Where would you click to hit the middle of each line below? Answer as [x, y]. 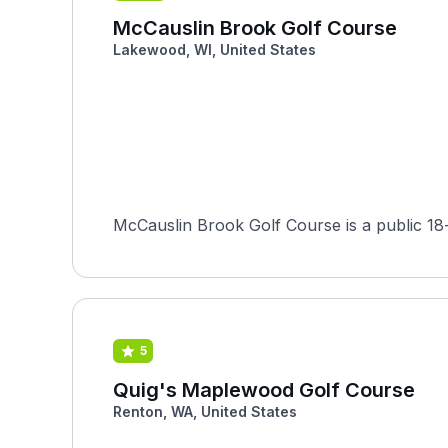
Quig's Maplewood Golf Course [264, 390]
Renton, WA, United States [205, 411]
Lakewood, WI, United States [214, 49]
